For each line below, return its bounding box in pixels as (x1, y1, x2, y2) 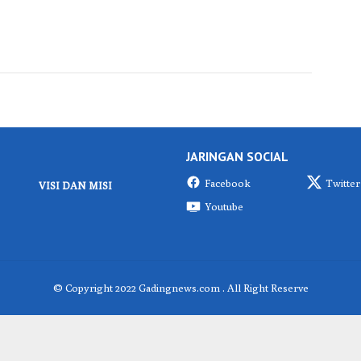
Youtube (205, 200, 243, 214)
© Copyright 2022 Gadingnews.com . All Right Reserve (52, 281, 309, 295)
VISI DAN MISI (38, 178, 112, 192)
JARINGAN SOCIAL (186, 147, 288, 164)
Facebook (205, 176, 251, 189)
